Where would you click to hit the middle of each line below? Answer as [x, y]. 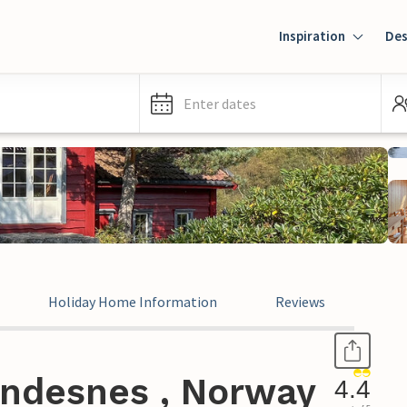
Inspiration [312, 36]
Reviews [300, 302]
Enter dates [220, 104]
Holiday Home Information [133, 302]
